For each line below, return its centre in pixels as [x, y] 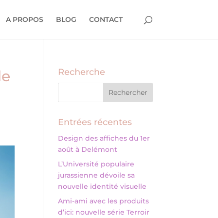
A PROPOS [24, 19]
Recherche [82, 72]
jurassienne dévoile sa [97, 175]
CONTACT [106, 19]
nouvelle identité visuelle [102, 186]
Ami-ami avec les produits [104, 201]
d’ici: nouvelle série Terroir [104, 212]
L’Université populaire [96, 164]
